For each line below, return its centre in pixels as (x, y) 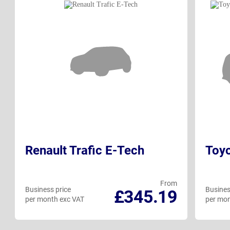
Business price (48, 190)
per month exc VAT (55, 199)
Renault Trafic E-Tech (85, 151)
